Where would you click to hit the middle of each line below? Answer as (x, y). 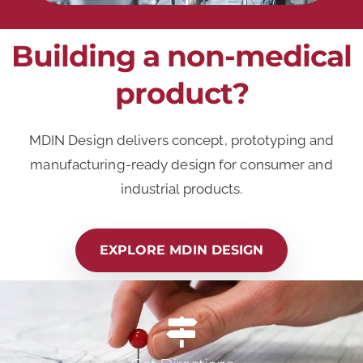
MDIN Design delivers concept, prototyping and (181, 140)
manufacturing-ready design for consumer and (181, 164)
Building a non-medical (181, 56)
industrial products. (181, 188)
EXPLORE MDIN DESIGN (181, 250)
